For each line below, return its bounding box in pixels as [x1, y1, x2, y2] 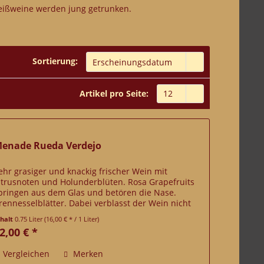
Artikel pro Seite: [80, 88, 148, 99]
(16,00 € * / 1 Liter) [44, 214, 100, 224]
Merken [73, 248, 104, 260]
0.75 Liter [15, 214, 45, 224]
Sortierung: [32, 55, 78, 67]
